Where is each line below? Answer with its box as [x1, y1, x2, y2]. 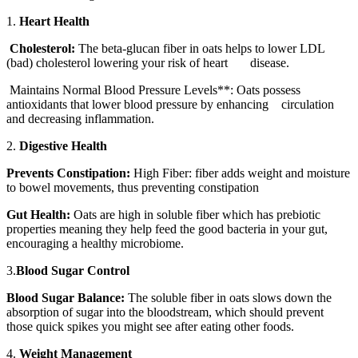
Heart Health [19, 14, 89, 29]
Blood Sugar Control [16, 264, 129, 278]
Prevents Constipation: [6, 166, 130, 181]
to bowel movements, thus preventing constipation [6, 181, 259, 195]
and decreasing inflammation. [6, 112, 154, 126]
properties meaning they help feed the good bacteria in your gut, [6, 222, 328, 237]
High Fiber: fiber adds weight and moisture [130, 166, 350, 181]
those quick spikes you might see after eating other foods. [6, 320, 294, 334]
